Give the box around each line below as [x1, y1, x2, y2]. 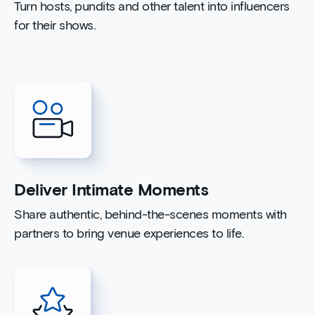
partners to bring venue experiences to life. [14, 228, 243, 241]
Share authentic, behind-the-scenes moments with [14, 209, 287, 222]
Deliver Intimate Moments [14, 182, 208, 200]
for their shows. [14, 19, 95, 32]
